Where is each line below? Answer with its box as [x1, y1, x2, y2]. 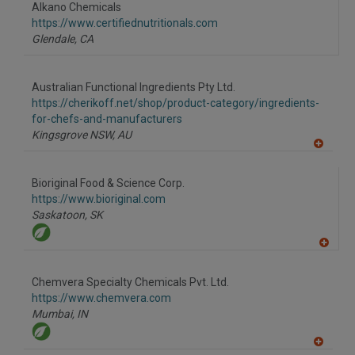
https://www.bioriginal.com [32, 193, 166, 206]
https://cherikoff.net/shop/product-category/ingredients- [32, 97, 319, 110]
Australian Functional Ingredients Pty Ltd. [32, 81, 235, 94]
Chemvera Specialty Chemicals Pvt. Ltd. [32, 276, 229, 289]
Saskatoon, [32, 208, 87, 222]
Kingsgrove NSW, [32, 128, 115, 142]
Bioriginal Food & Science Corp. [32, 177, 185, 190]
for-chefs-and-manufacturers [32, 113, 182, 126]
